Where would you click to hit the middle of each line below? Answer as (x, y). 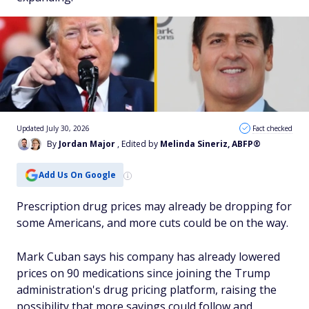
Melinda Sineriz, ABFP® (210, 144)
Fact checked (272, 128)
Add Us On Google (77, 175)
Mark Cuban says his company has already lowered (148, 257)
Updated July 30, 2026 (53, 128)
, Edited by (139, 144)
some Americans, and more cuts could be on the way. (152, 223)
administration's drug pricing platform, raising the (147, 290)
